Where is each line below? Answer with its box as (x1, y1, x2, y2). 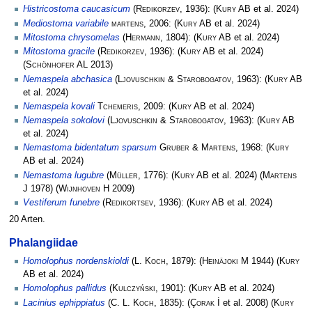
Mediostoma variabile (23, 18, 109, 29)
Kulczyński (112, 283, 155, 294)
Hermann (125, 33, 160, 42)
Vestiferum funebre (23, 197, 100, 208)
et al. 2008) (220, 297, 268, 308)
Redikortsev (105, 197, 153, 208)
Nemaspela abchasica (23, 74, 112, 84)
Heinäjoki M (202, 256, 249, 267)
